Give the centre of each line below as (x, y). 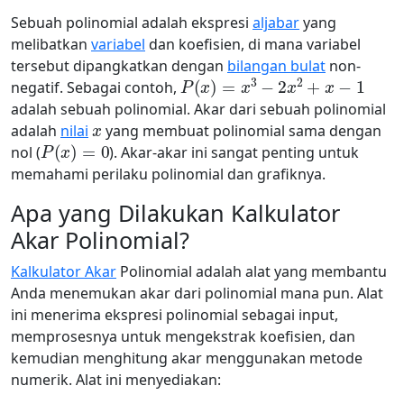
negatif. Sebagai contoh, (96, 87)
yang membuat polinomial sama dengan (242, 131)
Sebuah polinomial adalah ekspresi (132, 23)
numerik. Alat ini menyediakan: (116, 380)
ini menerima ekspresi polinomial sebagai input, (174, 315)
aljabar (276, 23)
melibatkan (51, 44)
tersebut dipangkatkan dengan (119, 66)
